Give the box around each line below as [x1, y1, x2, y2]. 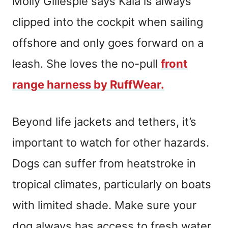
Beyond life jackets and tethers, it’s [12, 115, 196, 128]
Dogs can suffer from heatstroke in [12, 156, 196, 170]
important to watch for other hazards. [12, 135, 209, 149]
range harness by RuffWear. [12, 77, 164, 91]
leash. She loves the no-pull [12, 56, 161, 70]
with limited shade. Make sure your [12, 198, 196, 212]
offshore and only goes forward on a [12, 36, 204, 49]
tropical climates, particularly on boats [12, 177, 211, 191]
